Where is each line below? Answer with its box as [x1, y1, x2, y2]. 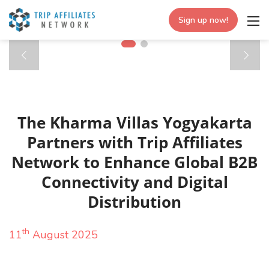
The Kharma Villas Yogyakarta [17, 112, 252, 133]
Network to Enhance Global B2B [11, 151, 258, 173]
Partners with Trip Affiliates [26, 131, 243, 153]
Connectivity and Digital [41, 171, 228, 193]
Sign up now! [178, 14, 228, 26]
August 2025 [29, 228, 98, 242]
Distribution [88, 191, 181, 213]
